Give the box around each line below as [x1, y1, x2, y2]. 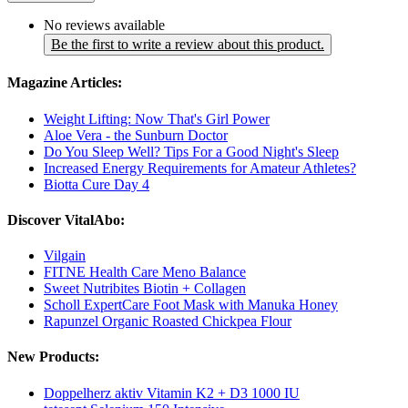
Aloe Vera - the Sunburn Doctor [44, 127, 228, 143]
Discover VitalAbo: [7, 211, 125, 228]
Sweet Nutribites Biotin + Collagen [44, 280, 246, 297]
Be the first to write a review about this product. [51, 36, 324, 53]
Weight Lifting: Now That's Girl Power [44, 110, 270, 127]
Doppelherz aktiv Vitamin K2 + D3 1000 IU [44, 384, 300, 401]
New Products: [7, 349, 99, 365]
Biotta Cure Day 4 [44, 176, 149, 192]
